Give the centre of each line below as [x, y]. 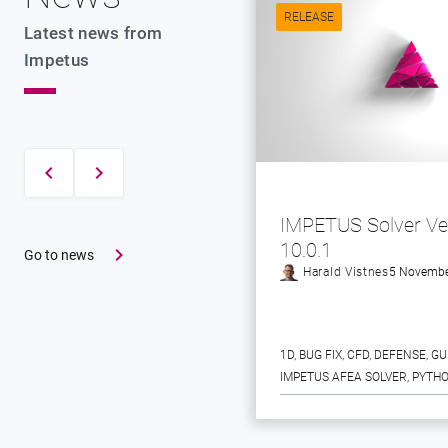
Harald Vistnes [346, 272]
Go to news [59, 255]
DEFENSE [400, 355]
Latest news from [93, 33]
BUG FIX [320, 355]
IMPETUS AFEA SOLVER [343, 377]
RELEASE [309, 17]
